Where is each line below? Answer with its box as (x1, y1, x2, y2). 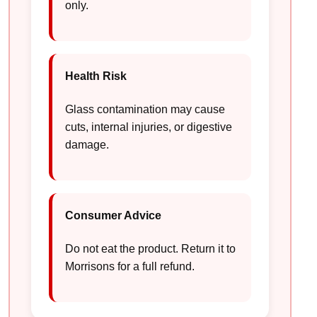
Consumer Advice (65, 209, 161, 222)
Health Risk (65, 70, 127, 83)
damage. (65, 139, 109, 151)
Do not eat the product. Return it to (65, 243, 236, 255)
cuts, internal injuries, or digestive (65, 121, 232, 134)
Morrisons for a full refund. (65, 260, 195, 273)
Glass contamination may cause (65, 103, 225, 116)
